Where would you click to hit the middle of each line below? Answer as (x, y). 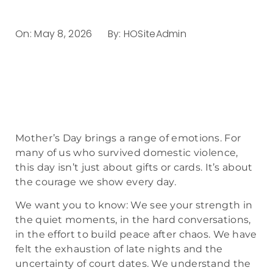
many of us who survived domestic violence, (127, 153)
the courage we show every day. (96, 182)
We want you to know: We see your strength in (134, 205)
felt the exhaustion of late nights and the (119, 249)
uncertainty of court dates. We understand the (133, 264)
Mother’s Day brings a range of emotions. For (128, 138)
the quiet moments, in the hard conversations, (133, 220)
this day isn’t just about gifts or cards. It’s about (134, 167)
